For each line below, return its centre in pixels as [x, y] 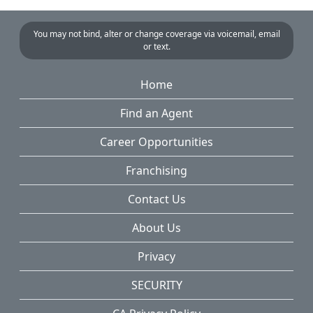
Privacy [156, 257]
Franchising [156, 171]
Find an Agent [156, 114]
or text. [156, 47]
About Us [156, 228]
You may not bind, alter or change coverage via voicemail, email [156, 34]
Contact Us [156, 199]
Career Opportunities [156, 142]
